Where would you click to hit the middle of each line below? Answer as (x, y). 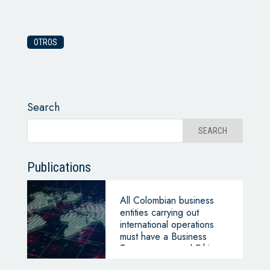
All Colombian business (167, 201)
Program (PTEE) (152, 261)
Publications (59, 168)
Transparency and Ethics (169, 249)
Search (43, 108)
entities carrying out (159, 213)
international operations (167, 225)
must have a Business (163, 237)
